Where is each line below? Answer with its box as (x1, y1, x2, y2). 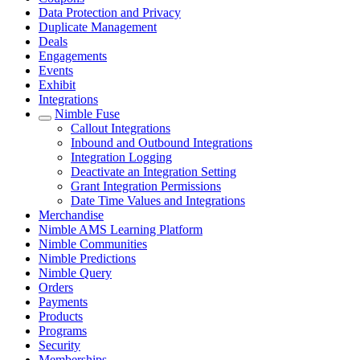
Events (39, 63, 73, 77)
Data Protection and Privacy (39, 6, 181, 19)
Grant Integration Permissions (71, 179, 221, 193)
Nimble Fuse (55, 107, 120, 121)
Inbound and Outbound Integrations (71, 136, 252, 149)
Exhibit (39, 78, 76, 92)
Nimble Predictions (39, 252, 136, 265)
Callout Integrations (71, 121, 170, 135)
